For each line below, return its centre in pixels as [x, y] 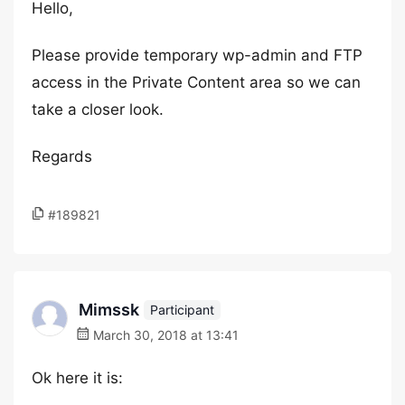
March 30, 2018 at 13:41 [164, 335]
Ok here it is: [77, 378]
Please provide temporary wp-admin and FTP [197, 55]
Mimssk [109, 310]
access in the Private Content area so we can [196, 82]
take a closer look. [98, 109]
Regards [62, 156]
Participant [182, 309]
